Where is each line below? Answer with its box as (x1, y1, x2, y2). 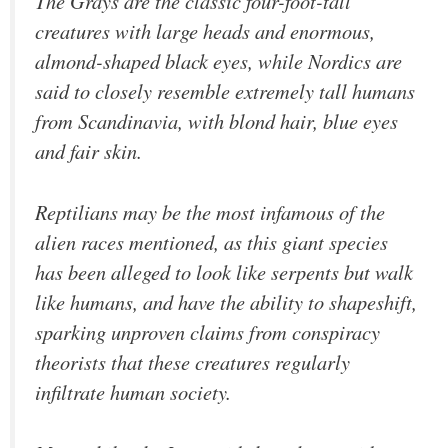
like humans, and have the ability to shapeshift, (35, 287, 417, 316)
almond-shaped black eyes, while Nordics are (35, 47, 402, 76)
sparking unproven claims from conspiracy (35, 317, 380, 346)
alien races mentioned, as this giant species (35, 227, 388, 256)
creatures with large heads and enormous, (35, 17, 375, 46)
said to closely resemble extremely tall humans (35, 77, 415, 106)
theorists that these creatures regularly (35, 347, 350, 376)
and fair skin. (35, 137, 142, 166)
